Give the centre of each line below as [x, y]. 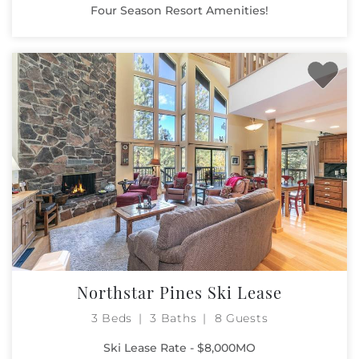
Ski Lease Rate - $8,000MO [179, 347]
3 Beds [111, 318]
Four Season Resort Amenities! [179, 10]
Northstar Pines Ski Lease [179, 292]
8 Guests [241, 318]
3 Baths [173, 318]
